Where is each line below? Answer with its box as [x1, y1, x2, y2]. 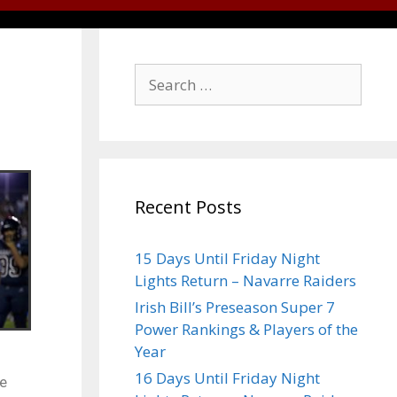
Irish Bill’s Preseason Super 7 [135, 297, 335, 317]
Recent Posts [135, 195, 242, 219]
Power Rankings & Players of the [135, 319, 358, 339]
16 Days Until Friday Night [135, 368, 320, 388]
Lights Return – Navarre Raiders [135, 270, 356, 291]
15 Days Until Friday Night [135, 248, 320, 269]
